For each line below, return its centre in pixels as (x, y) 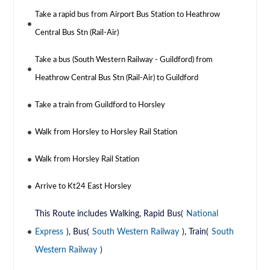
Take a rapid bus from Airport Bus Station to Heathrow (128, 15)
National (202, 214)
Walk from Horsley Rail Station (87, 160)
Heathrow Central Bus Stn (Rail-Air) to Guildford (117, 78)
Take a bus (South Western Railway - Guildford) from (124, 60)
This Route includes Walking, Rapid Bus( (109, 214)
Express (49, 232)
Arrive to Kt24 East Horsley (83, 187)
